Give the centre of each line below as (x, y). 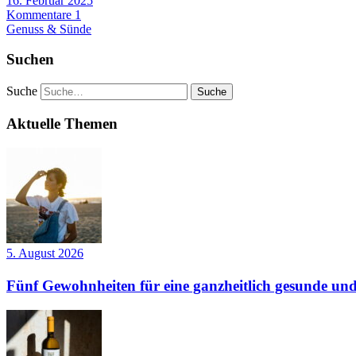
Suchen (30, 60)
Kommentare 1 (44, 14)
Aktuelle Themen (62, 123)
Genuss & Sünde (49, 29)
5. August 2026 (45, 253)
